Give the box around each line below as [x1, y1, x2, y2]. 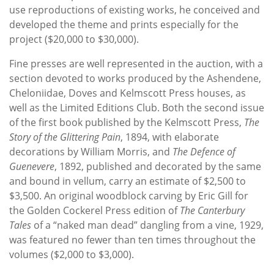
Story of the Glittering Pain [9, 130, 120, 144]
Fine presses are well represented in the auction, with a [9, 56, 263, 70]
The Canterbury [180, 203, 245, 217]
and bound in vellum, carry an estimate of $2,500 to [9, 174, 246, 188]
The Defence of [172, 144, 235, 158]
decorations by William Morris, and [9, 144, 172, 158]
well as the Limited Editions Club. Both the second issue [9, 100, 264, 114]
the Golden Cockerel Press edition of [9, 203, 180, 217]
